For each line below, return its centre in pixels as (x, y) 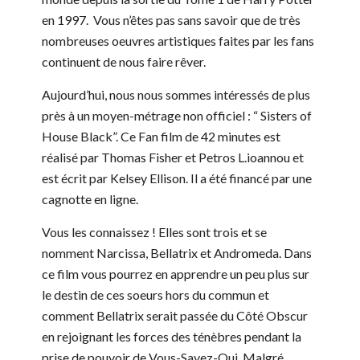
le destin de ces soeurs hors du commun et (155, 294)
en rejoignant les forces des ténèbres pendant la (172, 336)
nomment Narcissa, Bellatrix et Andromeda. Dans (177, 252)
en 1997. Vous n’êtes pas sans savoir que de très (171, 19)
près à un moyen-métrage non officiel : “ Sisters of (177, 115)
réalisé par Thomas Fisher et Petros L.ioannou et (173, 157)
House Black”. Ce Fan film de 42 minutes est (161, 136)
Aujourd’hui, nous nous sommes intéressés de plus (176, 94)
